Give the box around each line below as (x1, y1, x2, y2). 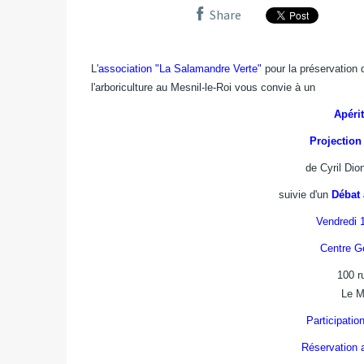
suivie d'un (278, 188, 331, 201)
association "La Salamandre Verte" (98, 62, 262, 75)
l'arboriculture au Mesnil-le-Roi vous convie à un (91, 80, 315, 93)
